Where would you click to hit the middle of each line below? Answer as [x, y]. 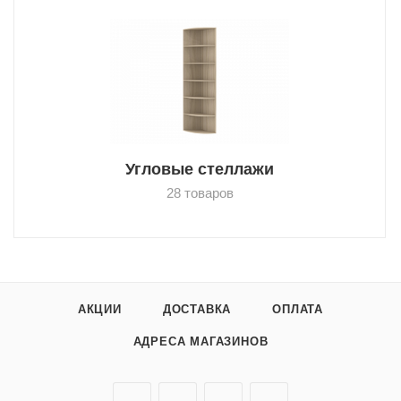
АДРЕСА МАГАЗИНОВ [200, 342]
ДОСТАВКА [197, 310]
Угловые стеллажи [200, 169]
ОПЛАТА [298, 310]
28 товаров [200, 193]
